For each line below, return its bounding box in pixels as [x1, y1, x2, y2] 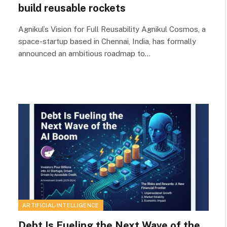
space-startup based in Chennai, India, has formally [18, 36, 196, 46]
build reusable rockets [18, 2, 126, 14]
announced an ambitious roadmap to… [18, 49, 150, 58]
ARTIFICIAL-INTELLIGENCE [22, 202, 99, 208]
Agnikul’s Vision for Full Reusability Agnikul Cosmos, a [18, 24, 206, 33]
